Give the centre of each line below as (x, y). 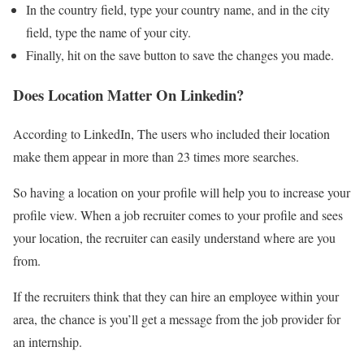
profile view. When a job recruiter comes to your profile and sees (178, 215)
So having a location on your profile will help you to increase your (182, 193)
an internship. (50, 342)
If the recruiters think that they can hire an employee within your (176, 297)
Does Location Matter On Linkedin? (128, 94)
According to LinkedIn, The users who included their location (171, 134)
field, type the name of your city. (110, 32)
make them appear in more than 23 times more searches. (158, 157)
